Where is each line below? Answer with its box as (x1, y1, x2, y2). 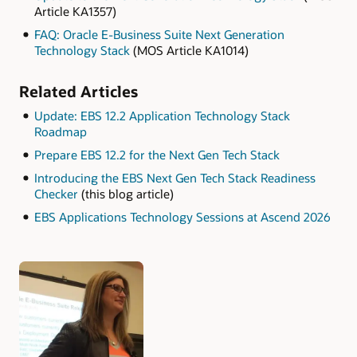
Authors (19, 284, 78, 304)
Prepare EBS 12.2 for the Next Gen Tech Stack (33, 146, 280, 163)
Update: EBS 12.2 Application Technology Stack (33, 108, 290, 124)
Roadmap (33, 124, 87, 140)
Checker (33, 185, 78, 202)
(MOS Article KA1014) (129, 42, 249, 58)
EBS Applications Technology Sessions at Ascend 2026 (33, 208, 331, 225)
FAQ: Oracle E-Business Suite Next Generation (33, 26, 284, 42)
